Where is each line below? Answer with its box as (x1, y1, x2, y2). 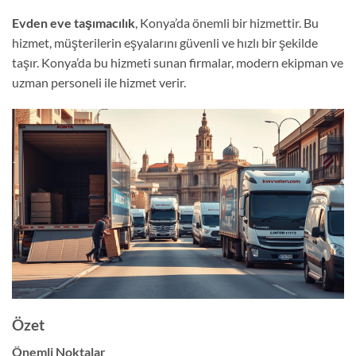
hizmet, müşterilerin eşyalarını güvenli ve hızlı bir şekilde (12, 35, 318, 51)
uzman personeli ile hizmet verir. (12, 75, 186, 91)
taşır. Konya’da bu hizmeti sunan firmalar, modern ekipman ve (12, 55, 343, 71)
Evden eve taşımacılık (12, 15, 135, 31)
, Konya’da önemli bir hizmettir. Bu (135, 15, 319, 31)
